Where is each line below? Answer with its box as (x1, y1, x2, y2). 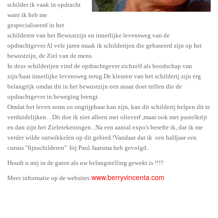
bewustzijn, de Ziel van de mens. (7, 52, 93, 59)
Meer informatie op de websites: (7, 174, 91, 182)
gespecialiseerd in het (7, 21, 64, 29)
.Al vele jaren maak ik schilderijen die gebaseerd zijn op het (45, 42, 202, 49)
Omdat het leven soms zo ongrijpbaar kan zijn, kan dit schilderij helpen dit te (7, 103, 210, 110)
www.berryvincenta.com (91, 172, 164, 182)
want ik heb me (7, 11, 47, 18)
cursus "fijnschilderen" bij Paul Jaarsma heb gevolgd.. (7, 144, 149, 151)
